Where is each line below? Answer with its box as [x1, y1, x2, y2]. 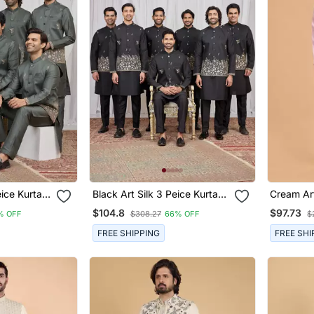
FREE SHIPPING [97, 227, 160, 238]
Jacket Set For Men [92, 200, 182, 212]
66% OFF [164, 209, 200, 219]
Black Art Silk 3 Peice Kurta [92, 188, 121, 200]
